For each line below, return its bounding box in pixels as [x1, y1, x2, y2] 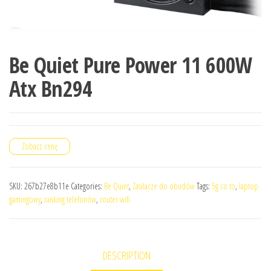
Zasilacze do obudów [132, 180, 195, 192]
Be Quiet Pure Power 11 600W [9, 50, 253, 80]
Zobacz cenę [22, 140, 57, 152]
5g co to [212, 180, 235, 192]
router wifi [100, 193, 130, 205]
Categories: [71, 180, 104, 192]
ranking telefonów [44, 193, 96, 205]
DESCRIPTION [102, 247, 151, 263]
